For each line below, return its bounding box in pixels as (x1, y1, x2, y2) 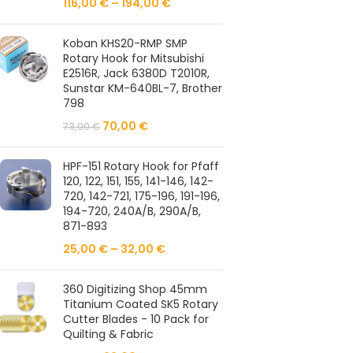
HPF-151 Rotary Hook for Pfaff (63, 158, 219, 174)
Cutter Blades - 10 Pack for (63, 311, 209, 327)
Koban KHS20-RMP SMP (63, 35, 188, 51)
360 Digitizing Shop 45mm (63, 281, 207, 297)
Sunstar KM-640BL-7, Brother (63, 80, 222, 96)
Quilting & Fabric (63, 326, 154, 342)
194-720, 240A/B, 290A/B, (63, 203, 201, 219)
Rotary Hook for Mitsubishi (63, 50, 204, 66)
